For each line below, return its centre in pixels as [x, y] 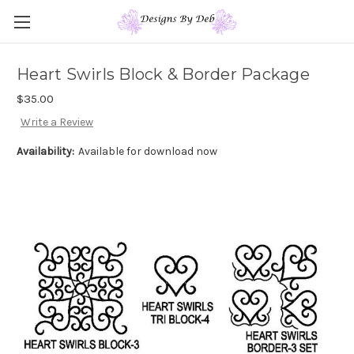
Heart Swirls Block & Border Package [163, 75]
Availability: [45, 152]
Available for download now [147, 152]
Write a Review [56, 122]
